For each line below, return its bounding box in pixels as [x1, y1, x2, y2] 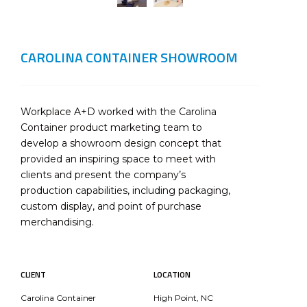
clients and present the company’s [21, 169, 186, 181]
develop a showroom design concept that [21, 137, 221, 149]
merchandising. [21, 216, 94, 228]
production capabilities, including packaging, [21, 184, 230, 197]
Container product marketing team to [21, 121, 202, 134]
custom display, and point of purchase [21, 200, 201, 212]
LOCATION [153, 268, 191, 281]
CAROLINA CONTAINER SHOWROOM [21, 47, 238, 68]
